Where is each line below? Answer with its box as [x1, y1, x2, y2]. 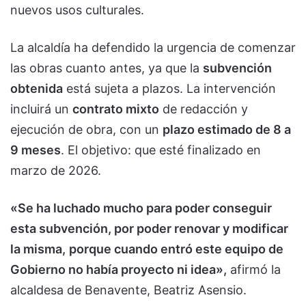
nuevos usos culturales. [10, 3, 144, 18]
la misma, [10, 242, 66, 257]
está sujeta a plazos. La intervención [63, 81, 276, 96]
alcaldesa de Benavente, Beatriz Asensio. [10, 283, 247, 298]
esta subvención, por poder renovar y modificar [10, 221, 288, 236]
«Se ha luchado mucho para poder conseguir [10, 201, 272, 216]
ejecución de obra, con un [10, 122, 163, 137]
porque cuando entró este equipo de [69, 242, 283, 257]
